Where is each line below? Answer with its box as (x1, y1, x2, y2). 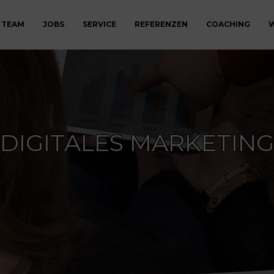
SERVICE (83, 20, 116, 29)
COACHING (206, 20, 250, 29)
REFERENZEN (135, 20, 188, 29)
